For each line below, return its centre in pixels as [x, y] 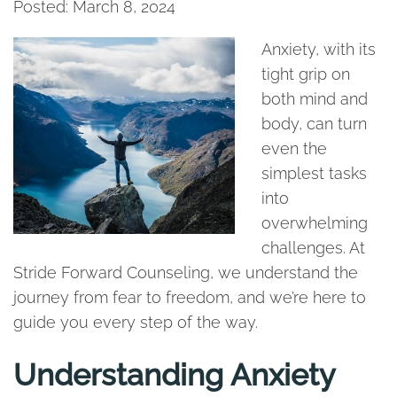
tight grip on [306, 74]
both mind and [315, 99]
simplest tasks [314, 173]
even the [294, 148]
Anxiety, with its [319, 49]
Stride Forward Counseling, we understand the [186, 272]
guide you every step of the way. [136, 322]
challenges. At [313, 248]
